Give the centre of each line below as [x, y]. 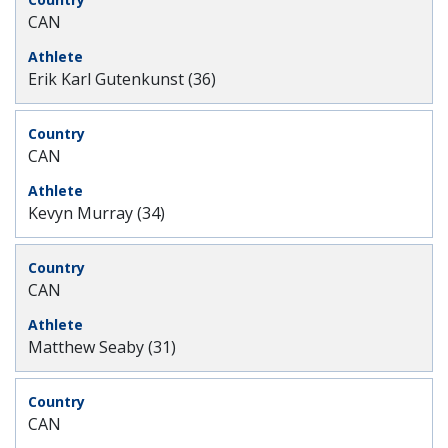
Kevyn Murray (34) [96, 213]
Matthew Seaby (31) [102, 347]
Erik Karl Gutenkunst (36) [122, 79]
